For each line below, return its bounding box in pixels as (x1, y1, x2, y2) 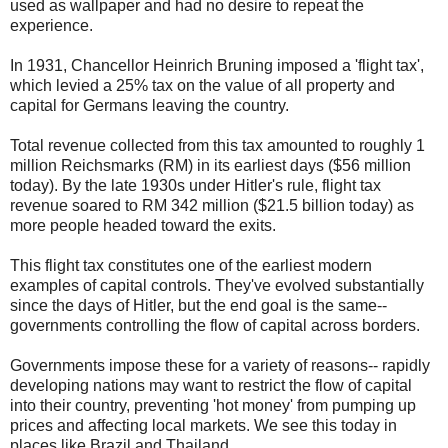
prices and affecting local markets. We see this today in (10, 417, 397, 435)
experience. (10, 17, 93, 35)
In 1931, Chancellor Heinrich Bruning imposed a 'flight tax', (10, 57, 424, 75)
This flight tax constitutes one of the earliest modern (10, 257, 372, 275)
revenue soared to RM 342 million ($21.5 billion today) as (10, 197, 414, 215)
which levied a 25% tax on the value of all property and (10, 77, 395, 95)
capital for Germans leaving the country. (10, 97, 289, 115)
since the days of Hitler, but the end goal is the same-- (10, 297, 387, 315)
